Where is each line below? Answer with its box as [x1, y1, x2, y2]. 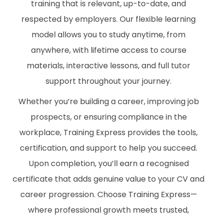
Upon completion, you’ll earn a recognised [28, 158, 189, 170]
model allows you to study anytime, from [31, 29, 186, 41]
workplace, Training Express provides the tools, [19, 127, 198, 139]
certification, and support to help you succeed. [20, 142, 197, 154]
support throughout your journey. [46, 76, 171, 87]
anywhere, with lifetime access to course [31, 45, 186, 56]
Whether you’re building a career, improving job [18, 96, 199, 108]
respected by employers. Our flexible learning [21, 14, 196, 25]
